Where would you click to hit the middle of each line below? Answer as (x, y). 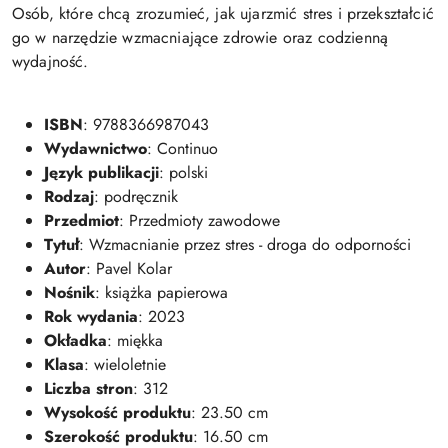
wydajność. (50, 62)
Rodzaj (69, 197)
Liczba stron (88, 389)
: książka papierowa (161, 293)
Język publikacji (101, 173)
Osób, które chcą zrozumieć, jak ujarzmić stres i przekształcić (223, 14)
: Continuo (182, 149)
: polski (183, 173)
